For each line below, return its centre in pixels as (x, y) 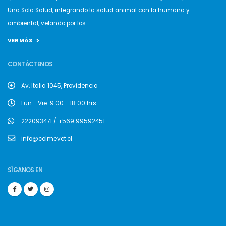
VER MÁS (20, 41)
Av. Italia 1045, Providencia (60, 86)
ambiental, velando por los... (48, 23)
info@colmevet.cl (47, 139)
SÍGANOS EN (25, 170)
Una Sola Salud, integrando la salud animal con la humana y (99, 10)
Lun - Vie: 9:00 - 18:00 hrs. (59, 104)
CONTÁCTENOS (30, 64)
